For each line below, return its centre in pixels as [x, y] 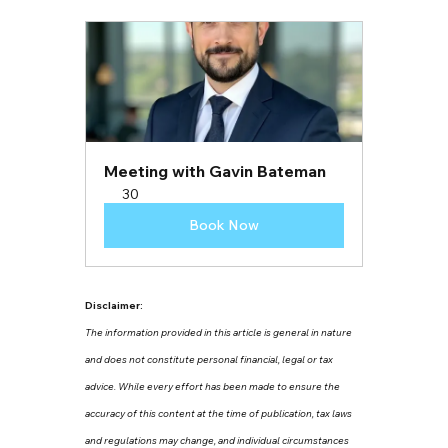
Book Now [223, 224]
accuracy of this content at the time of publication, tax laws [219, 413]
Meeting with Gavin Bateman [214, 170]
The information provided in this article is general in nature [219, 332]
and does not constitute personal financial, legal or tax [209, 359]
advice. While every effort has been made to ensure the [213, 386]
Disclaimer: [113, 305]
